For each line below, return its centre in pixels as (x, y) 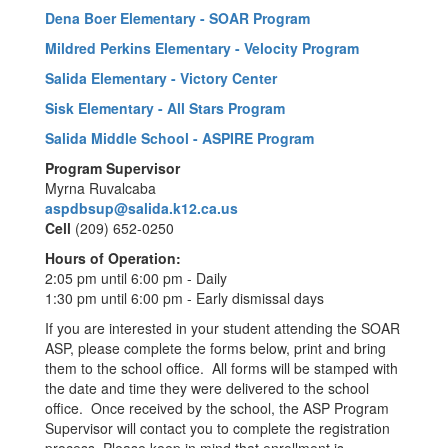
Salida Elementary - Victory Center (161, 78)
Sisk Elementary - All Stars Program (165, 108)
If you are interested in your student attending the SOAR (222, 328)
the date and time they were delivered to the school (207, 388)
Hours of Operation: (113, 258)
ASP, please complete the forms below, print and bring (215, 348)
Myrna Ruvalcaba (100, 188)
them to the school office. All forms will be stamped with (221, 368)
